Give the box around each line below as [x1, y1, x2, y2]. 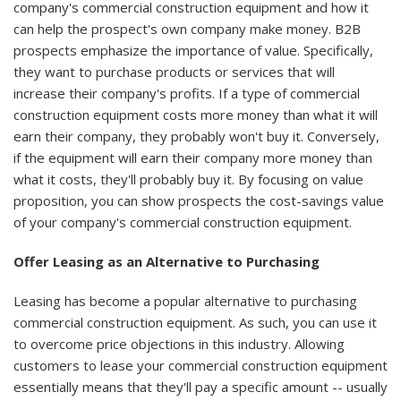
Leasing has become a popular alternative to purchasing [13, 292, 357, 311]
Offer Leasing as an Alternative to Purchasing [13, 252, 320, 271]
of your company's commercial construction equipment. [13, 213, 352, 232]
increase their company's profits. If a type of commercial [13, 84, 360, 103]
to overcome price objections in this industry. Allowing [13, 335, 345, 354]
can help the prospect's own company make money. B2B [13, 20, 361, 38]
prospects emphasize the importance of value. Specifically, [13, 41, 373, 60]
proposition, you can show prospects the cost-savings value [13, 192, 384, 210]
